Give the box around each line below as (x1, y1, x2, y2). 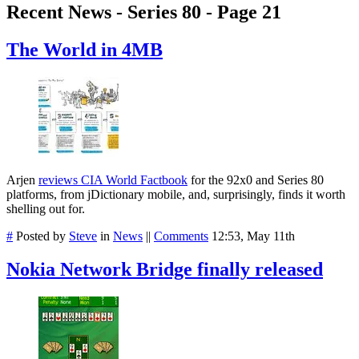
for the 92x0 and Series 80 (188, 172, 324, 187)
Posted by (13, 228, 69, 243)
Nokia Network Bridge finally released (6, 259, 323, 280)
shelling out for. (6, 201, 85, 216)
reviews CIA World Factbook (38, 172, 188, 187)
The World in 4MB (6, 38, 163, 60)
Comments (154, 228, 208, 243)
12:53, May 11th (212, 228, 295, 243)
